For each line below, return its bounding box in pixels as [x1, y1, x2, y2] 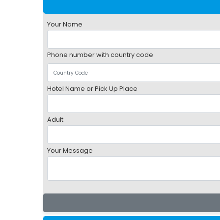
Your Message [47, 146, 93, 155]
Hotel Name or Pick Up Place [47, 84, 137, 93]
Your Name [47, 20, 82, 29]
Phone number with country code [47, 51, 153, 59]
